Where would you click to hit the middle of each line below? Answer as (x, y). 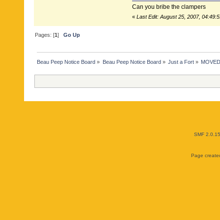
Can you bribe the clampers (169, 7)
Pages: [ (45, 35)
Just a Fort (181, 62)
